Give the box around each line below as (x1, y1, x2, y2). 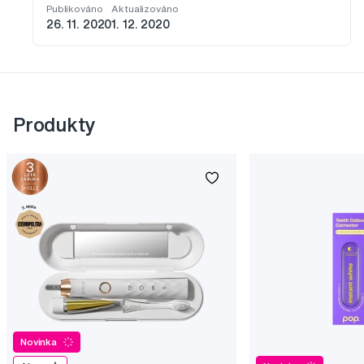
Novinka (20, 336, 58, 348)
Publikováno (46, 3, 103, 15)
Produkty (13, 115, 96, 135)
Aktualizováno (111, 3, 179, 15)
